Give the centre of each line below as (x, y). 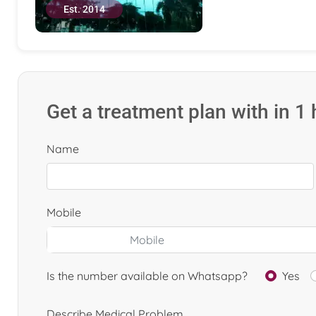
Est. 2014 (84, 9)
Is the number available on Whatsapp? (147, 276)
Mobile (64, 212)
